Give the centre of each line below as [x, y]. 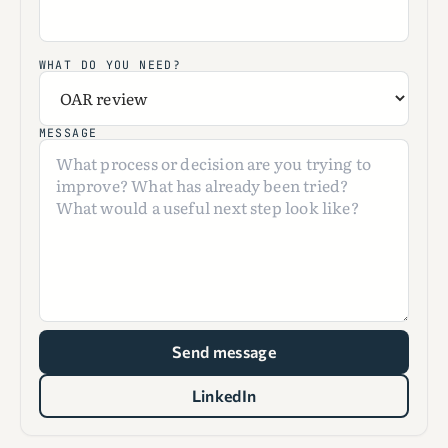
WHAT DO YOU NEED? [110, 65]
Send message [224, 351]
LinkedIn [224, 395]
